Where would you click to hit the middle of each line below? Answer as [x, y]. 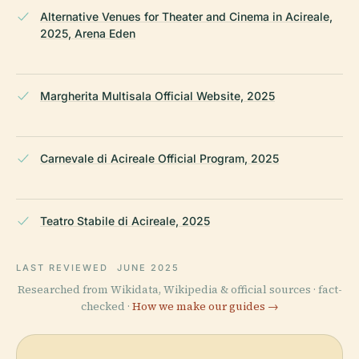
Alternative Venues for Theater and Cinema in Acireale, [186, 17]
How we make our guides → [205, 307]
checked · [106, 307]
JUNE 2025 [148, 268]
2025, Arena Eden [88, 34]
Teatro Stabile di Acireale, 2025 [125, 221]
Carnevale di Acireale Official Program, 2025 [159, 159]
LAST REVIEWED [64, 268]
